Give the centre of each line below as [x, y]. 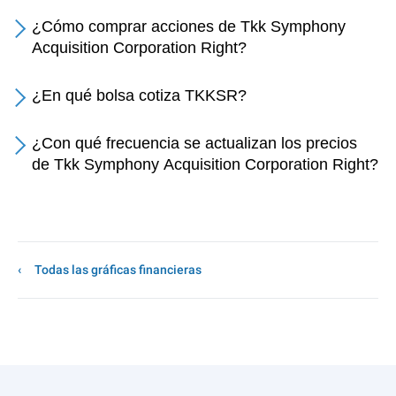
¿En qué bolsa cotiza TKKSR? [139, 95]
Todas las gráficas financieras [118, 270]
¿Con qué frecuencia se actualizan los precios [194, 143]
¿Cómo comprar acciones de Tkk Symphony [189, 27]
